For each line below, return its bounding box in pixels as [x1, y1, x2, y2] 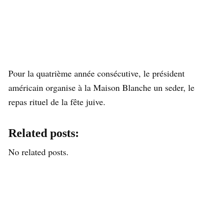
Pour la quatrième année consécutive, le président [8, 67, 185, 79]
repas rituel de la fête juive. [8, 95, 106, 108]
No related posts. [8, 145, 69, 158]
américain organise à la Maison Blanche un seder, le [8, 81, 194, 93]
